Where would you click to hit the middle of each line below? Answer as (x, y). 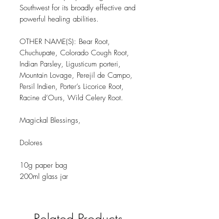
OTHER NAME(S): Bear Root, (65, 42)
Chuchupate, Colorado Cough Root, (74, 53)
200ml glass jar (44, 177)
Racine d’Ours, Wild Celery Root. (71, 98)
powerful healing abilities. (59, 19)
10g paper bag (44, 165)
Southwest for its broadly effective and (77, 8)
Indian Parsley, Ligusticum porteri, (70, 64)
